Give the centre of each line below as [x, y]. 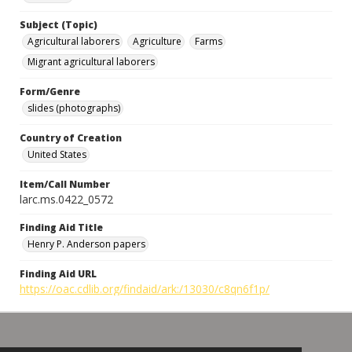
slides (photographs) [74, 108]
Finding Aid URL [58, 274]
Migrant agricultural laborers [91, 62]
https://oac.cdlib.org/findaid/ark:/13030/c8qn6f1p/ [145, 289]
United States [57, 154]
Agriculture [157, 41]
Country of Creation [71, 138]
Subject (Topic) [59, 25]
